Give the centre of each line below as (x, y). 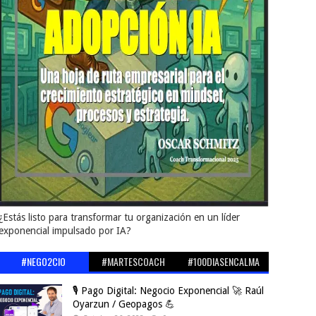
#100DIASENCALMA (223, 261)
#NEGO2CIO (44, 261)
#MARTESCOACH (134, 261)
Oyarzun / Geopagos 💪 (123, 304)
